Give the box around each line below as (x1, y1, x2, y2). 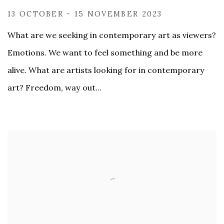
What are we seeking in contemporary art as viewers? (7, 29, 216, 40)
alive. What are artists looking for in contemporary (7, 64, 204, 75)
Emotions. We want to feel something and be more (7, 47, 202, 57)
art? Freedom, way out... (7, 82, 101, 92)
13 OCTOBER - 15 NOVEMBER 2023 (7, 9, 162, 18)
